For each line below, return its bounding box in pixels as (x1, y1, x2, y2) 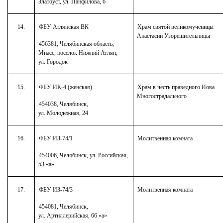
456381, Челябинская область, (38, 40, 114, 47)
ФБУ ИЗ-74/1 (38, 134, 73, 142)
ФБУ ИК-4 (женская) (38, 83, 92, 91)
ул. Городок (38, 58, 68, 65)
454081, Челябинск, (38, 203, 88, 210)
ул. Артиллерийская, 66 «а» (38, 212, 108, 219)
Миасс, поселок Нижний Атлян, (38, 49, 118, 56)
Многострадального (137, 92, 187, 100)
